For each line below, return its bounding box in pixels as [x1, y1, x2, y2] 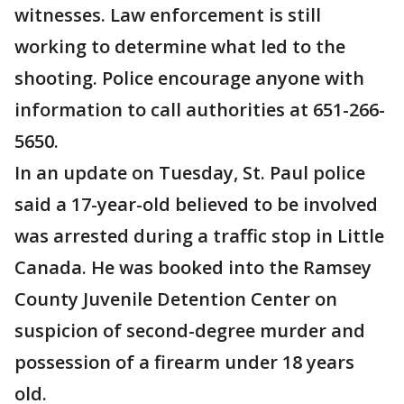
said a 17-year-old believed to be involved [14, 192, 378, 217]
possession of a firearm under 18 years [14, 350, 354, 375]
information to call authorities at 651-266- [14, 97, 385, 123]
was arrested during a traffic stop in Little [14, 224, 384, 249]
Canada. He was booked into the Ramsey [14, 255, 372, 280]
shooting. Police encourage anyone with [14, 66, 364, 91]
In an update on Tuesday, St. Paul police [14, 161, 365, 186]
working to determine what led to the [14, 34, 345, 60]
